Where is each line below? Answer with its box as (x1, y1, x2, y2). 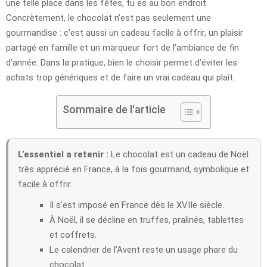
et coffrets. (49, 229, 97, 240)
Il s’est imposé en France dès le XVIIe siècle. (49, 199, 224, 210)
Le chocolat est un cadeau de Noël (108, 148, 249, 160)
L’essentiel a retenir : (18, 148, 108, 160)
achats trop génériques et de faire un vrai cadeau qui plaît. (6, 72, 235, 83)
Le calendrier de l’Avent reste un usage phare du (49, 244, 238, 255)
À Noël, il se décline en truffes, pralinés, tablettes (49, 214, 244, 225)
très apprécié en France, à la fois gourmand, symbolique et (18, 163, 249, 175)
